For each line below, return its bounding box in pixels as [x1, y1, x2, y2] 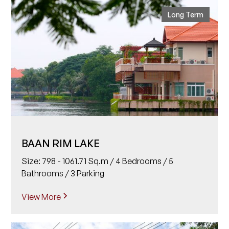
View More [21, 191, 61, 202]
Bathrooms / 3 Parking [21, 168, 105, 178]
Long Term [167, 10, 203, 19]
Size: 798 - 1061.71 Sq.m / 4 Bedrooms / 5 [21, 155, 174, 166]
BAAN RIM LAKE [21, 136, 100, 150]
